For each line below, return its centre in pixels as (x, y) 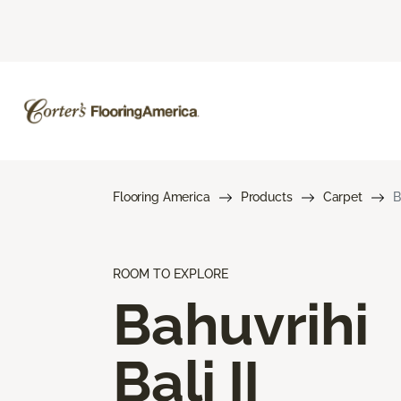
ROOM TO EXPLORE (171, 273)
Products (266, 196)
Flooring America (162, 196)
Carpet (342, 196)
